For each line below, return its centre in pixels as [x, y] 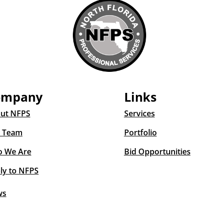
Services [139, 114]
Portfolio [140, 133]
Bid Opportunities [157, 152]
